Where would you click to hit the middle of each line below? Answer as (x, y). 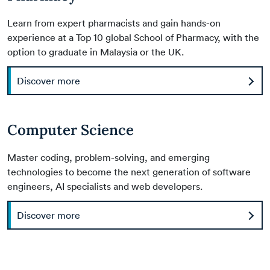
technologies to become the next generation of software (129, 171)
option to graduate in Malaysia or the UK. (96, 52)
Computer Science (71, 130)
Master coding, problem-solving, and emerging (108, 157)
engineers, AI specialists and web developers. (105, 186)
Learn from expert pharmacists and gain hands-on (114, 23)
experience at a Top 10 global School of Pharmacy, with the (133, 37)
